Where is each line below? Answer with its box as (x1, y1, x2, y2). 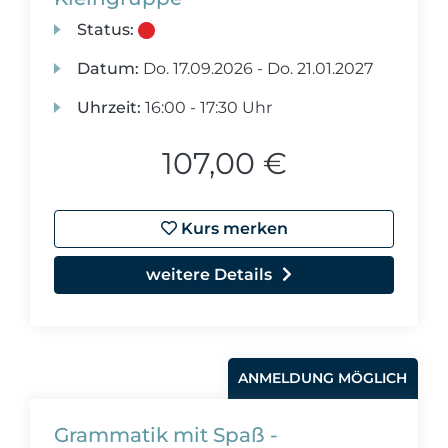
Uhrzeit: (77, 98, 142, 117)
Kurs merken (176, 219, 288, 238)
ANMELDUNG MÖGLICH (238, 369, 408, 387)
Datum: (77, 59, 140, 78)
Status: (77, 20, 135, 39)
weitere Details (146, 265, 272, 284)
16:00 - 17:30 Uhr (141, 98, 273, 117)
